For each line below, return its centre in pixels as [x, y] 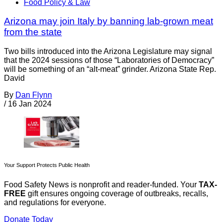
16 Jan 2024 [30, 104]
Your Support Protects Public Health [47, 165]
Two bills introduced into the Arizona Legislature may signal [108, 52]
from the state [33, 32]
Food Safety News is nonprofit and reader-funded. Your [101, 185]
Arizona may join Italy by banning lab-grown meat [109, 21]
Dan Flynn [34, 95]
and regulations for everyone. [55, 203]
